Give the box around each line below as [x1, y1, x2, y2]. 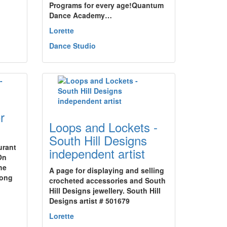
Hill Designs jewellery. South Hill [49, 185, 161, 196]
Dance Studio [49, 41, 96, 51]
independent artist [49, 144, 145, 162]
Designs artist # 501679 [49, 196, 130, 206]
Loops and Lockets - [49, 118, 158, 136]
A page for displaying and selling [49, 165, 164, 175]
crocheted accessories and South [49, 175, 166, 185]
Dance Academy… [49, 10, 112, 20]
